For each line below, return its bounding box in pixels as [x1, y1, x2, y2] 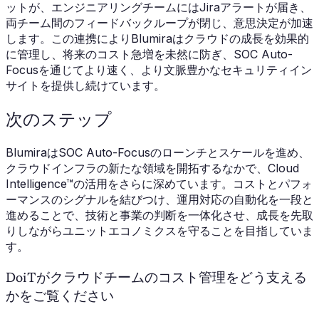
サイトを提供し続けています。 [6, 78, 165, 93]
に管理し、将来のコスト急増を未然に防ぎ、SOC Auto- [6, 47, 293, 62]
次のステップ [6, 110, 112, 130]
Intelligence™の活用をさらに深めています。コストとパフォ [6, 177, 313, 192]
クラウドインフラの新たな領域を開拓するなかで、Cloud [6, 161, 299, 176]
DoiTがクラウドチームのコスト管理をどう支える [6, 269, 307, 285]
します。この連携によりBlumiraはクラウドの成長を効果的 [6, 31, 309, 46]
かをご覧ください [6, 288, 114, 303]
